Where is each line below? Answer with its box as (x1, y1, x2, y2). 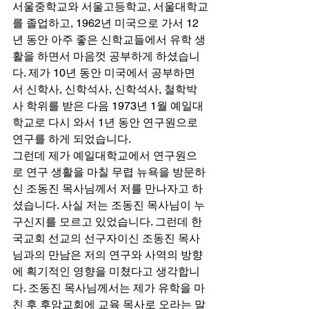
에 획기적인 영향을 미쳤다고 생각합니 (12, 264, 200, 278)
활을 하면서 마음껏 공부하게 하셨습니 (12, 49, 200, 63)
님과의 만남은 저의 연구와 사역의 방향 (12, 248, 203, 261)
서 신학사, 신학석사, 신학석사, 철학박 (12, 82, 197, 96)
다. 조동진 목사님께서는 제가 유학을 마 (12, 281, 205, 295)
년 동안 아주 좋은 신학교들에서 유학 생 (12, 32, 206, 46)
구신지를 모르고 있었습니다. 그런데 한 (12, 215, 202, 228)
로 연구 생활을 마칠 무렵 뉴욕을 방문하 (12, 165, 206, 179)
